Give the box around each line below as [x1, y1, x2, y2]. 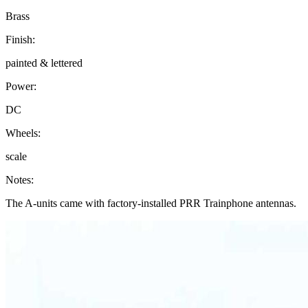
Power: [5, 80, 36, 93]
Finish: [5, 34, 35, 46]
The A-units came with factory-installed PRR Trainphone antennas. [5, 197, 296, 210]
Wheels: [5, 127, 41, 140]
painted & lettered [5, 57, 82, 69]
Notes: [5, 174, 34, 186]
